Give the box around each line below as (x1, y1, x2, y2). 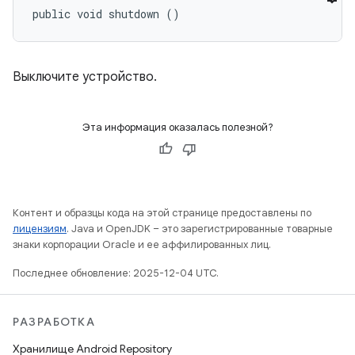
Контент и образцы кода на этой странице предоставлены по (13, 206, 311, 219)
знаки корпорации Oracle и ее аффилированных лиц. (13, 238, 271, 251)
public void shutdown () (32, 6, 180, 21)
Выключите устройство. (13, 69, 157, 85)
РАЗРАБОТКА (13, 315, 95, 329)
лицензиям (13, 222, 67, 235)
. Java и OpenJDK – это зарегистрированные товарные (67, 222, 333, 235)
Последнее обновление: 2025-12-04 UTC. (13, 266, 219, 280)
